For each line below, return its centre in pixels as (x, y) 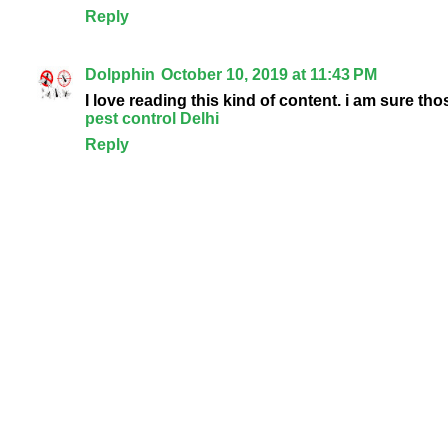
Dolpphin (119, 75)
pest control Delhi (151, 119)
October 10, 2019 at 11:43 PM (268, 75)
